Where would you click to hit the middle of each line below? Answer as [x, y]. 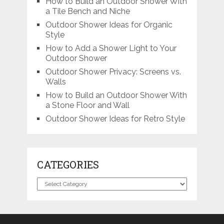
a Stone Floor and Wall [87, 105]
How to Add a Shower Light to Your [111, 48]
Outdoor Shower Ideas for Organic [109, 24]
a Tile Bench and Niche [87, 11]
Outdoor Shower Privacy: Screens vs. [113, 71]
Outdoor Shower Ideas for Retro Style [115, 118]
